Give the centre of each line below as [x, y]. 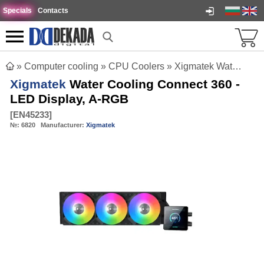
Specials [17, 11]
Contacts [53, 11]
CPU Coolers [136, 66]
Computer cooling [61, 66]
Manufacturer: [63, 125]
